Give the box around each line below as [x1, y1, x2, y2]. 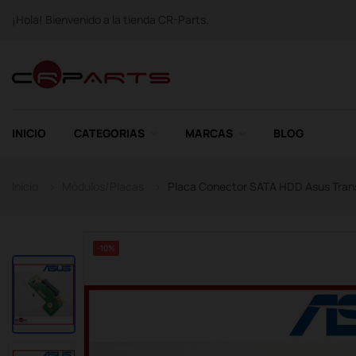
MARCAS [185, 126, 233, 141]
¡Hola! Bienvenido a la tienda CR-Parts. [12, 12, 209, 27]
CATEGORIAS [74, 126, 145, 141]
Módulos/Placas [62, 179, 144, 194]
